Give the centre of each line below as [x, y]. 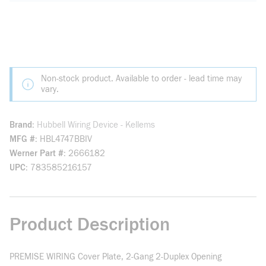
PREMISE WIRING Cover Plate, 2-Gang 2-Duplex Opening [115, 257]
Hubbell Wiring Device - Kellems [96, 125]
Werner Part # [37, 153]
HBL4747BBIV [66, 139]
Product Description [90, 224]
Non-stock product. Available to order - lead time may [141, 79]
